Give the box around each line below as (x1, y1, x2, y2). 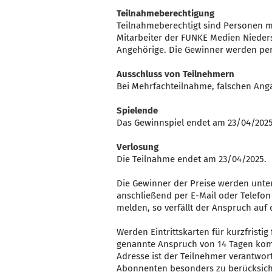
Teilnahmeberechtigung (117, 8, 214, 19)
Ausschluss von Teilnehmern (117, 69, 234, 80)
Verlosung (117, 141, 158, 152)
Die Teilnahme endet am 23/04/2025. (117, 154, 267, 165)
